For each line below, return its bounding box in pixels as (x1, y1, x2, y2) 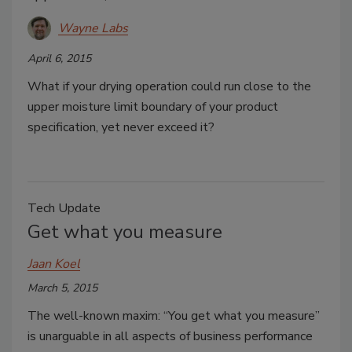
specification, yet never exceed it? (27, 119, 214, 136)
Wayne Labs (58, 19, 128, 37)
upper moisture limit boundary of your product (27, 98, 278, 115)
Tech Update (27, 200, 101, 217)
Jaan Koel (27, 255, 80, 273)
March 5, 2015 (27, 280, 97, 295)
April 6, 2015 (27, 51, 91, 66)
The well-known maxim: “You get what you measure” (27, 307, 320, 324)
